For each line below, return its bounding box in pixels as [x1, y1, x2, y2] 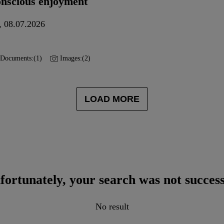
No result [95, 201, 129, 211]
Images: [60, 54, 82, 62]
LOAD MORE [84, 93, 139, 104]
